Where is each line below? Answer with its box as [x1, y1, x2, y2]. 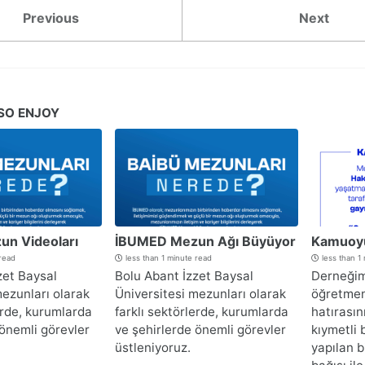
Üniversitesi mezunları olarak [115, 286, 286, 302]
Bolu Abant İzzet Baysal [115, 268, 253, 284]
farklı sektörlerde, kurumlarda [115, 304, 288, 320]
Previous [22, 9, 79, 26]
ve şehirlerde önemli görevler [115, 322, 286, 338]
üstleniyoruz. [115, 340, 191, 356]
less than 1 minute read [123, 253, 212, 263]
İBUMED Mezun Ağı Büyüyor [115, 233, 296, 250]
